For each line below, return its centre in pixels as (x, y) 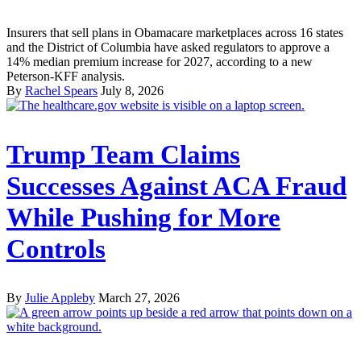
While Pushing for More (143, 217)
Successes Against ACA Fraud (176, 186)
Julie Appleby (60, 298)
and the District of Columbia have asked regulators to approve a (168, 47)
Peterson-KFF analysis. (66, 76)
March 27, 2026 (139, 298)
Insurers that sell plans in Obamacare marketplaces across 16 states (175, 32)
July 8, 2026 (132, 90)
